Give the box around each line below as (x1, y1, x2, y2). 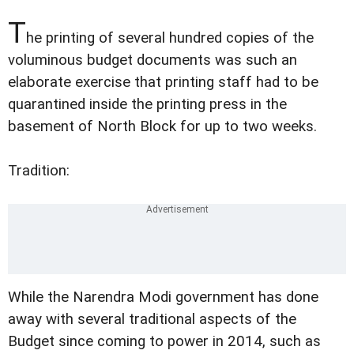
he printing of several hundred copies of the (26, 28, 314, 47)
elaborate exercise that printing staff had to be (8, 73, 318, 91)
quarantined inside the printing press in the (8, 95, 287, 113)
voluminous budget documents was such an (8, 51, 297, 69)
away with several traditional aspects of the (8, 310, 296, 328)
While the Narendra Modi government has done (8, 288, 318, 306)
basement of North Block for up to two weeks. (8, 117, 317, 135)
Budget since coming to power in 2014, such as (8, 332, 321, 350)
